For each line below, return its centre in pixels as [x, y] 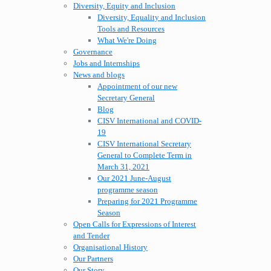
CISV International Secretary [144, 144]
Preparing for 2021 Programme [147, 201]
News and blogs [99, 75]
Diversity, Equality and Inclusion [152, 18]
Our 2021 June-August [134, 178]
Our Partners [93, 259]
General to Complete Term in [145, 155]
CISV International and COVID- [149, 121]
